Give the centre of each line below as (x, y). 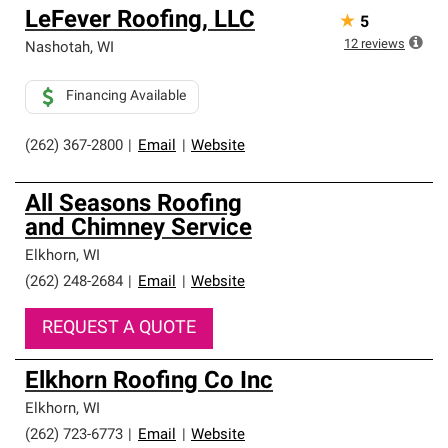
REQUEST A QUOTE (119, 328)
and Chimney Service (138, 229)
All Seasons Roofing (133, 205)
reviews (383, 44)
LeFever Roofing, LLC (140, 21)
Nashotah (57, 48)
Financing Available (126, 96)
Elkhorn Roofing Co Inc (149, 382)
